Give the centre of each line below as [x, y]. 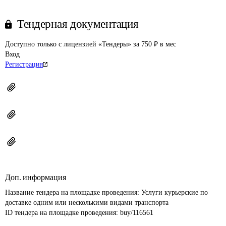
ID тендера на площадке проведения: [63, 213]
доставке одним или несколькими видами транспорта [87, 203]
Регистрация [24, 64]
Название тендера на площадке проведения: [73, 192]
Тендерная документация [78, 24]
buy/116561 [137, 213]
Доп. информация [36, 177]
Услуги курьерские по [176, 192]
